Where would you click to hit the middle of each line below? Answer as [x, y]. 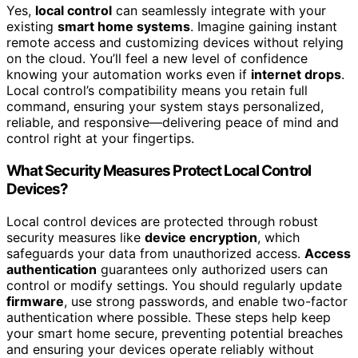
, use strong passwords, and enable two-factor [206, 301]
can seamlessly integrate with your [219, 11]
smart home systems [124, 27]
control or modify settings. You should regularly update [174, 285]
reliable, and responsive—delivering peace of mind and [173, 123]
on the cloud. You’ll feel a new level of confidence [157, 59]
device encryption [201, 237]
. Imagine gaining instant [264, 27]
